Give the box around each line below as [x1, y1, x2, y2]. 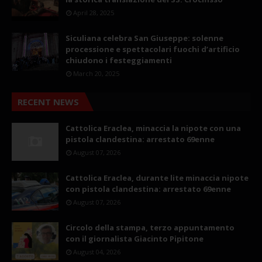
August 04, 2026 [73, 247, 120, 257]
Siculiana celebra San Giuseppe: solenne [65, 33, 223, 44]
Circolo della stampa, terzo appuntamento [65, 222, 235, 233]
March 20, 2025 [73, 69, 119, 78]
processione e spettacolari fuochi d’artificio [65, 44, 240, 55]
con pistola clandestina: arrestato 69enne [65, 184, 231, 195]
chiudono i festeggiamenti [65, 55, 172, 66]
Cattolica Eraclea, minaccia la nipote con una [65, 123, 241, 134]
